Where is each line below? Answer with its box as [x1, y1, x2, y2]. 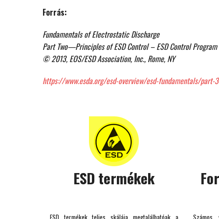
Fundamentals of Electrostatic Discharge [43, 28, 159, 41]
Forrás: [43, 6, 67, 19]
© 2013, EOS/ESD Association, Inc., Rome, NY [43, 53, 175, 65]
